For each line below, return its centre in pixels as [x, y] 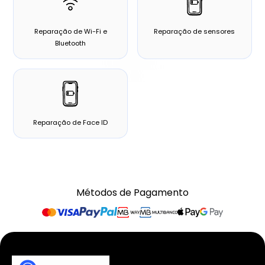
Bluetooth [71, 43]
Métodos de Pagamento [132, 193]
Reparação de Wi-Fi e [70, 32]
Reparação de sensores [195, 32]
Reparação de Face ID [71, 123]
